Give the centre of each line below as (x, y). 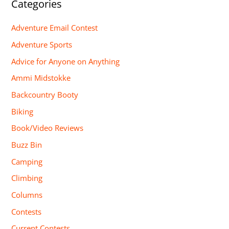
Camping (27, 161)
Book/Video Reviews (48, 128)
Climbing (27, 178)
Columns (27, 194)
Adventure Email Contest (55, 28)
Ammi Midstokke (41, 78)
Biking (22, 111)
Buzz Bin (27, 144)
